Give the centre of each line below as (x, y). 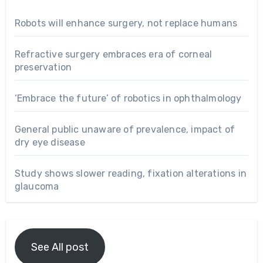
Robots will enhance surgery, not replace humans (126, 23)
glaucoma (37, 186)
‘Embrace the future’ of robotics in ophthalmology (128, 98)
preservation (43, 67)
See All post (60, 247)
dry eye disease (50, 142)
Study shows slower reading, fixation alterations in (130, 173)
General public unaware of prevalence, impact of (125, 129)
